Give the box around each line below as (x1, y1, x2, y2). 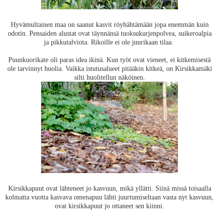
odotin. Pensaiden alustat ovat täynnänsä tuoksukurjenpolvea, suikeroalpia (7, 29, 212, 38)
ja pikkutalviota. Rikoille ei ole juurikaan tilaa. (44, 38, 175, 46)
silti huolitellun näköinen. (74, 73, 145, 82)
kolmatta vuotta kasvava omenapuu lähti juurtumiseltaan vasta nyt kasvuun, (5, 193, 214, 201)
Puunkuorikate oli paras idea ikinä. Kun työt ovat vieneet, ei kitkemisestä (8, 56, 211, 64)
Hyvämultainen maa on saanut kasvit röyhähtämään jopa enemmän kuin (10, 21, 209, 29)
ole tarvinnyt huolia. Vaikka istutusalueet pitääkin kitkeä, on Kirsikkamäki (7, 65, 212, 73)
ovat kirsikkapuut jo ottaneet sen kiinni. (55, 202, 164, 210)
